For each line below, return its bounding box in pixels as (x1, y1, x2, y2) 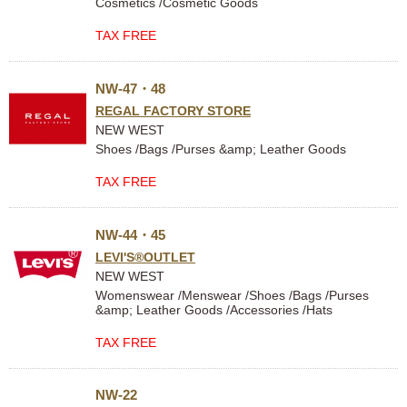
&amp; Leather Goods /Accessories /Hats (95, 303, 333, 317)
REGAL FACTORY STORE (95, 104, 251, 118)
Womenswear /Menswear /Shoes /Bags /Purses (95, 288, 369, 303)
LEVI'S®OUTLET (95, 250, 195, 264)
